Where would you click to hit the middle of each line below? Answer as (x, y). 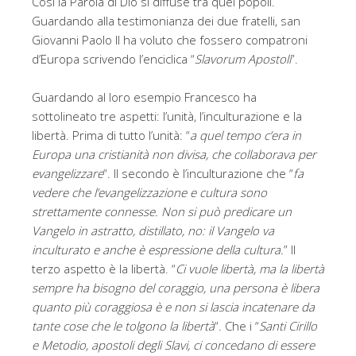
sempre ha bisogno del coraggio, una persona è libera (176, 288)
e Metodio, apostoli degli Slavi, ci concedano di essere (173, 345)
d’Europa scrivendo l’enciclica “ (113, 59)
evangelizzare (68, 174)
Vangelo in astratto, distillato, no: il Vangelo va (153, 231)
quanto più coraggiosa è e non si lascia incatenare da (173, 307)
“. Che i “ (237, 326)
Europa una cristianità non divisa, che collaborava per (174, 155)
